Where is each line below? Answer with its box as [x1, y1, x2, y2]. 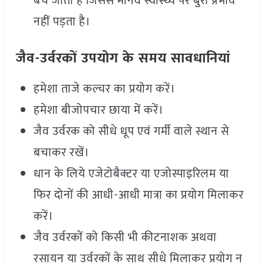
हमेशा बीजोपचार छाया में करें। [33, 100, 164, 121]
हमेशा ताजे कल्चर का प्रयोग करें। [33, 79, 176, 100]
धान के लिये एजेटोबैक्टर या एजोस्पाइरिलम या [33, 164, 229, 184]
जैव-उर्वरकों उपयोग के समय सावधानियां [15, 47, 230, 71]
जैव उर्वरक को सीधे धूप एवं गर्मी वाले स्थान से [33, 121, 229, 142]
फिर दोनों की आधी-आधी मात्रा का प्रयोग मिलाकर [33, 185, 244, 206]
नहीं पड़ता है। [33, 12, 91, 32]
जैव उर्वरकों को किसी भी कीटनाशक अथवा [33, 227, 217, 248]
